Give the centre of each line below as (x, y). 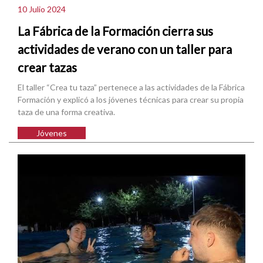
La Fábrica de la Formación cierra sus (115, 31)
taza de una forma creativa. (66, 112)
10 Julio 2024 (42, 9)
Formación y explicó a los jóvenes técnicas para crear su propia (131, 100)
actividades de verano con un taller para (125, 49)
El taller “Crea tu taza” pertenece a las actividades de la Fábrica (131, 87)
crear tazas (47, 68)
